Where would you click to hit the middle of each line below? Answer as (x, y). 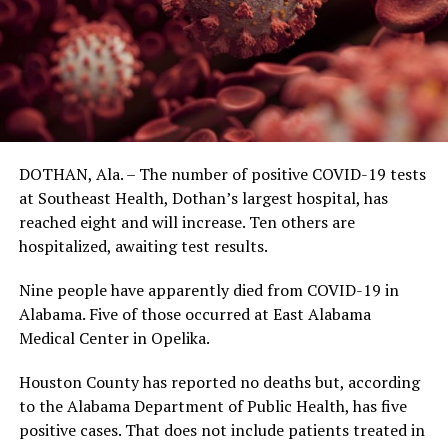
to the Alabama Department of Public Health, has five (212, 405)
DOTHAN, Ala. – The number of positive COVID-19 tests (222, 173)
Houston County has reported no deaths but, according (219, 381)
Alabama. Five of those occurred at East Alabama (194, 313)
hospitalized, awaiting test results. (143, 245)
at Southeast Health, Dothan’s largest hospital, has (203, 197)
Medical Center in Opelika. (114, 337)
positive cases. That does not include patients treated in (221, 429)
